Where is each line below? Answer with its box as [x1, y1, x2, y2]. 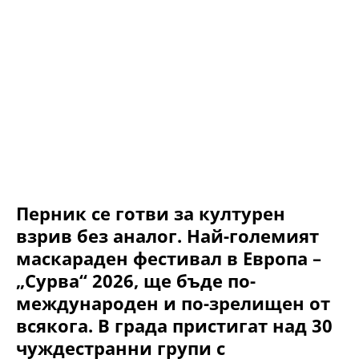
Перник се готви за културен [16, 201, 285, 226]
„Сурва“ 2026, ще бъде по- [16, 268, 256, 293]
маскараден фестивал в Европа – [16, 246, 321, 271]
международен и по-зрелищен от [16, 291, 330, 316]
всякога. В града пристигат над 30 [16, 313, 333, 338]
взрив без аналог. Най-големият [16, 224, 319, 248]
